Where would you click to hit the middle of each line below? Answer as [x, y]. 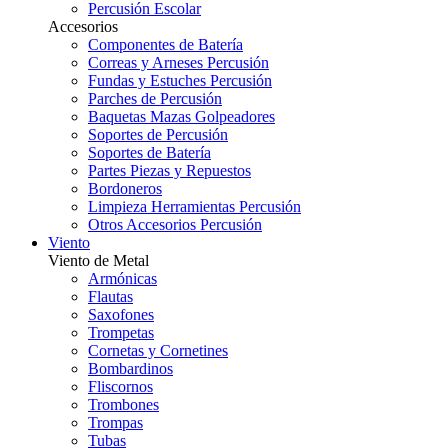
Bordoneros [125, 188]
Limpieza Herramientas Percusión [194, 206]
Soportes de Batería [149, 152]
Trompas [115, 422]
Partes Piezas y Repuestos [169, 170]
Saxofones [121, 314]
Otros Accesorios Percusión [175, 224]
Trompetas [121, 332]
